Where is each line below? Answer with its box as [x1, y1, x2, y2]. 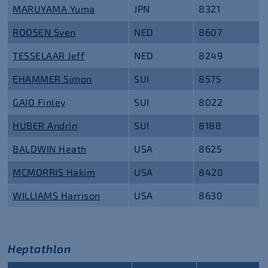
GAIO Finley [13, 96, 66, 108]
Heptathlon [8, 242, 71, 255]
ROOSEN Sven [13, 26, 76, 38]
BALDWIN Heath [13, 143, 87, 154]
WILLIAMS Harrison [13, 190, 100, 201]
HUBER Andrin [13, 120, 78, 131]
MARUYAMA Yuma [13, 3, 95, 14]
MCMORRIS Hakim [13, 166, 96, 178]
